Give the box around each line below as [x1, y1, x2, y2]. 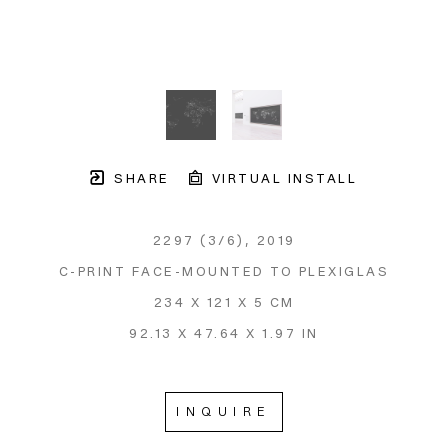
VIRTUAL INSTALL [206, 170, 357, 186]
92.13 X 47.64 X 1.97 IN [129, 325, 319, 341]
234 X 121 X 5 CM [153, 294, 295, 310]
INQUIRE [176, 404, 272, 420]
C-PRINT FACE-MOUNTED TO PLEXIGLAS [58, 263, 390, 279]
